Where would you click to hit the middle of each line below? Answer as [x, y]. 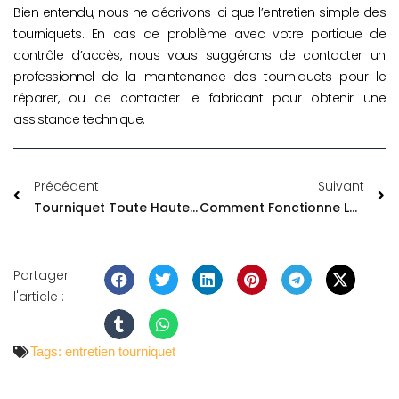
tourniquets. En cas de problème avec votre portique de [199, 34]
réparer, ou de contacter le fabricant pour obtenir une [199, 98]
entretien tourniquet [120, 351]
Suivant [341, 187]
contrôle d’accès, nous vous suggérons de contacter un [199, 56]
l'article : [39, 297]
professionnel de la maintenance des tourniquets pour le [199, 77]
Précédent [66, 187]
